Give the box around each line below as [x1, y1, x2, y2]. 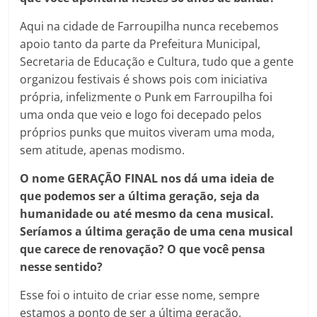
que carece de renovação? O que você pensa [20, 241, 266, 257]
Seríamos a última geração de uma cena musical [20, 223, 294, 239]
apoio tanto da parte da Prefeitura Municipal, [20, 35, 261, 52]
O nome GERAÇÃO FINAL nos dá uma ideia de [20, 170, 275, 186]
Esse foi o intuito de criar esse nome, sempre [20, 287, 260, 303]
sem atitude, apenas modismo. [20, 142, 185, 158]
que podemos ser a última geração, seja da [20, 188, 260, 204]
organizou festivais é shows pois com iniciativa [20, 71, 268, 87]
